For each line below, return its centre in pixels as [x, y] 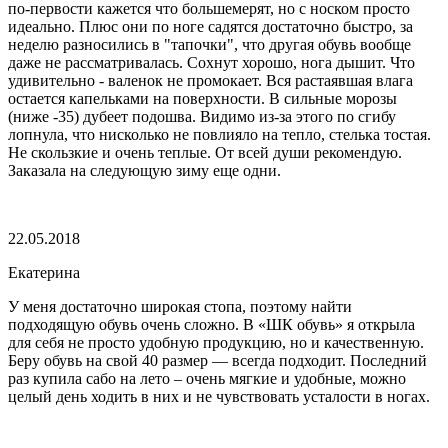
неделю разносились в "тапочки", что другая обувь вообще [209, 44]
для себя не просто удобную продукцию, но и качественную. [216, 342]
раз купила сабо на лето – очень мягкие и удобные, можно [207, 378]
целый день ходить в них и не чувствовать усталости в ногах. [219, 396]
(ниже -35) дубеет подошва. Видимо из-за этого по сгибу [202, 116]
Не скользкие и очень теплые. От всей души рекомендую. [205, 152]
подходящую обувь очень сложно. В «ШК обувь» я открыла [211, 324]
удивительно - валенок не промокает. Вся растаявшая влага [210, 80]
